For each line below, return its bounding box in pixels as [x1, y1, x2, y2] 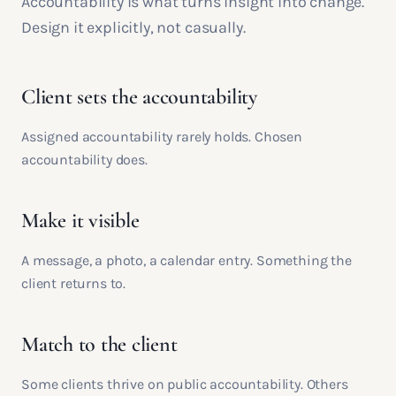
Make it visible [21, 208, 140, 233]
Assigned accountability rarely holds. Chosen [21, 128, 302, 145]
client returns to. [21, 275, 126, 292]
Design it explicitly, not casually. [21, 18, 246, 37]
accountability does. [21, 151, 148, 168]
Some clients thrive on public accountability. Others [21, 376, 348, 392]
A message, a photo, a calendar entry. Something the [21, 252, 352, 269]
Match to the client [21, 331, 178, 357]
